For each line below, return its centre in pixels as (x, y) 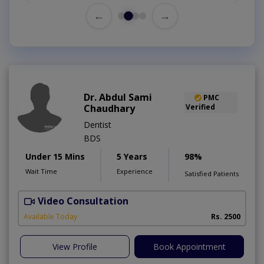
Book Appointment (189, 247)
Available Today (50, 217)
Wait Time (41, 171)
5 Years (132, 156)
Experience (135, 171)
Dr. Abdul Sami (118, 97)
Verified (201, 107)
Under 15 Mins (55, 156)
